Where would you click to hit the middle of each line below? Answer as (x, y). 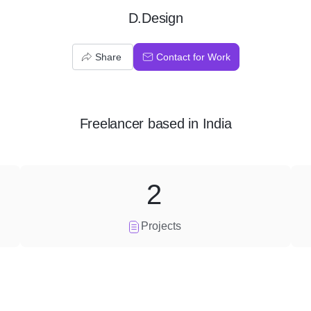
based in (173, 124)
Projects (161, 226)
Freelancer (112, 124)
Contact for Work (193, 57)
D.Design (155, 18)
